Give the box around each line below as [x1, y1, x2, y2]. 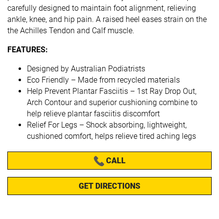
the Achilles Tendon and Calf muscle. [7, 25, 134, 35]
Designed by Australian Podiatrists [27, 64, 145, 73]
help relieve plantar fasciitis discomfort [27, 109, 160, 118]
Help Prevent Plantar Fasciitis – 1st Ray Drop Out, [27, 86, 197, 96]
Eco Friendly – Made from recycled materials [27, 75, 180, 85]
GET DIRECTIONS [79, 181, 140, 191]
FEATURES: [7, 44, 48, 54]
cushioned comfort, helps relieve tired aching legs [27, 131, 196, 141]
